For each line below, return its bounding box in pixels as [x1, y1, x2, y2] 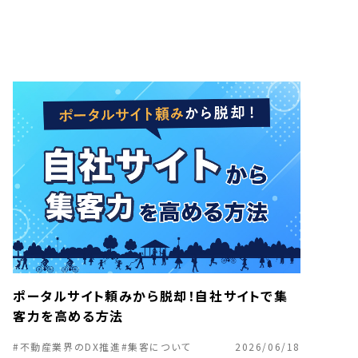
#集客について [121, 340, 191, 353]
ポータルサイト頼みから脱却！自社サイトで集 [13, 286, 288, 305]
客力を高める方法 [13, 306, 124, 325]
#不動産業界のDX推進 [13, 340, 121, 353]
